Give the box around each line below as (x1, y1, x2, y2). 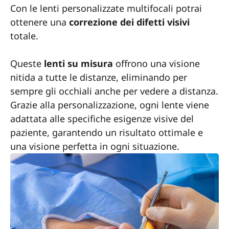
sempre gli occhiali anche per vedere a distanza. (10, 84, 218, 97)
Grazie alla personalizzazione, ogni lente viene (10, 98, 209, 111)
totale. (10, 29, 38, 42)
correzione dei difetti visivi (69, 15, 190, 28)
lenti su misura (44, 57, 113, 70)
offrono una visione (113, 57, 200, 70)
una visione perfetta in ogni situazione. (10, 140, 179, 152)
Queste (10, 57, 44, 70)
